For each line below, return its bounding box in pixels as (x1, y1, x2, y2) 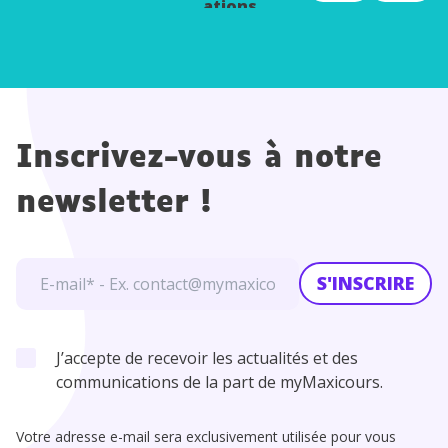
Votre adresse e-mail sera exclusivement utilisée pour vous (16, 426, 396, 446)
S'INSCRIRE (317, 271, 414, 296)
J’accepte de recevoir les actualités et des (56, 346, 358, 369)
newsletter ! (16, 187, 211, 219)
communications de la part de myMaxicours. (56, 370, 383, 393)
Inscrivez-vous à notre (16, 142, 382, 174)
